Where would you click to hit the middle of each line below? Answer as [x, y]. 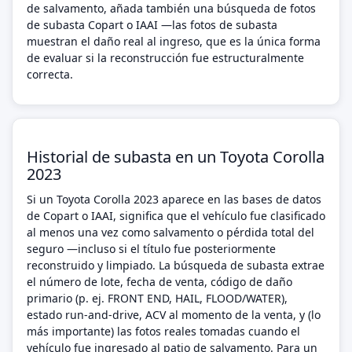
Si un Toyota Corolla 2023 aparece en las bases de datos [174, 199]
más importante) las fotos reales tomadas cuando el [163, 331]
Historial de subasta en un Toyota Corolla [176, 157]
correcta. [50, 74]
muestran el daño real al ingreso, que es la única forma [174, 41]
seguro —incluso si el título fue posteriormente [151, 249]
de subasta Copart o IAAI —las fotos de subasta [152, 25]
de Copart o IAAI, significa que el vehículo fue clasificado [176, 216]
